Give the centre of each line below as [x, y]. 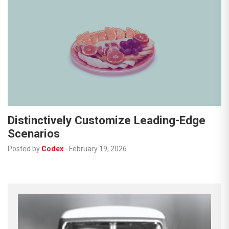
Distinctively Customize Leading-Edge [107, 120]
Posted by [24, 149]
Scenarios [34, 134]
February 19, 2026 [98, 149]
